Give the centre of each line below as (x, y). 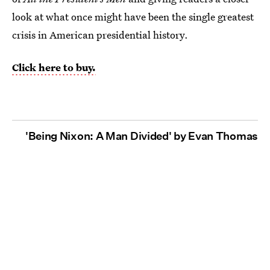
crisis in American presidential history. (100, 34)
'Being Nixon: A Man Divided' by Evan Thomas (141, 136)
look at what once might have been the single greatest (133, 16)
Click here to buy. (54, 67)
